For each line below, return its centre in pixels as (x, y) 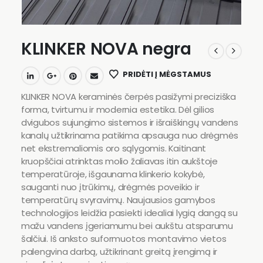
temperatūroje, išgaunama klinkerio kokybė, (113, 174)
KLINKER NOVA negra (106, 49)
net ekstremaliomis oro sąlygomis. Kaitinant (114, 149)
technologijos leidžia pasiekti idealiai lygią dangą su (129, 213)
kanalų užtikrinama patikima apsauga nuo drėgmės (129, 136)
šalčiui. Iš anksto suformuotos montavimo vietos (124, 239)
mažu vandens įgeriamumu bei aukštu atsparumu (127, 226)
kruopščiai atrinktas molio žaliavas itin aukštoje (119, 161)
